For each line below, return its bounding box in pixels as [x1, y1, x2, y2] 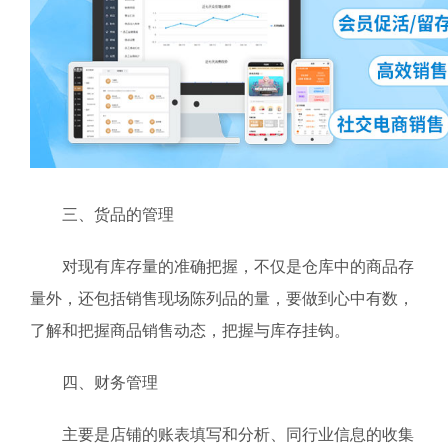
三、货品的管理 [30, 206, 174, 223]
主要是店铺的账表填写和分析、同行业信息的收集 [30, 426, 414, 443]
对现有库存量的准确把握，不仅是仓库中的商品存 [30, 258, 414, 275]
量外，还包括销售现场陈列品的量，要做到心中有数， [30, 290, 414, 307]
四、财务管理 [30, 374, 158, 391]
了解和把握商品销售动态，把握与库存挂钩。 [30, 322, 350, 339]
